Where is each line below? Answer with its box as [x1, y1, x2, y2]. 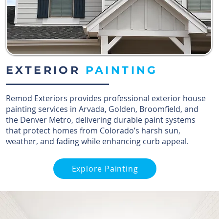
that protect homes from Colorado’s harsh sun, [6, 125, 180, 136]
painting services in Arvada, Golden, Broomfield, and [6, 104, 198, 114]
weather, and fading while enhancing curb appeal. [6, 136, 189, 147]
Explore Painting [71, 163, 138, 174]
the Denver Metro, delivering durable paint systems [6, 114, 196, 125]
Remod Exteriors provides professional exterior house [6, 93, 206, 104]
